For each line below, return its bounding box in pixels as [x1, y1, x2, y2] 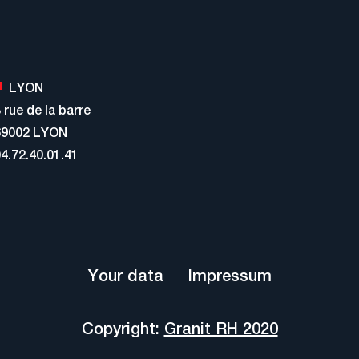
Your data [87, 265, 163, 284]
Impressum [187, 265, 272, 284]
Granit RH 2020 [163, 318, 278, 337]
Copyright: [81, 318, 164, 337]
